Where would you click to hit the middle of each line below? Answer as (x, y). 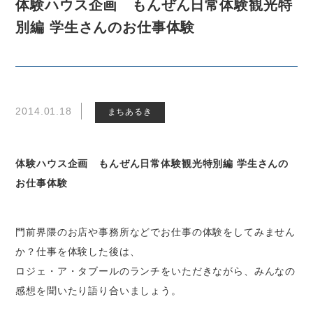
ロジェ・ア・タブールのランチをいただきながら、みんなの (156, 271)
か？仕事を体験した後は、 (78, 252)
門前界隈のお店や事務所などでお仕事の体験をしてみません (156, 232)
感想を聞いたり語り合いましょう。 (99, 291)
